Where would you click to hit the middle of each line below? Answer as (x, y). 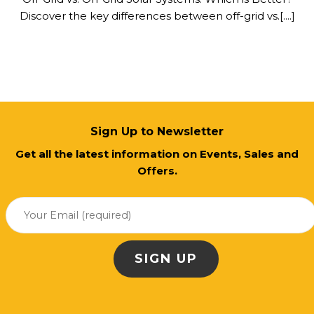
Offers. (157, 171)
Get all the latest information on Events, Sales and (157, 154)
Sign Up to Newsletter (157, 132)
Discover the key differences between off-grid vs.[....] (157, 15)
